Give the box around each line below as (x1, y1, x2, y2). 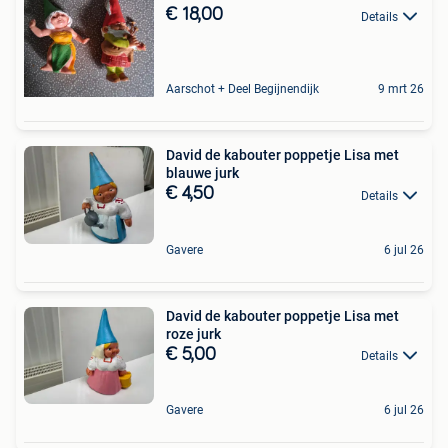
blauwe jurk (166, 165, 239, 182)
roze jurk (166, 325, 221, 342)
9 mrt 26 (378, 82, 424, 97)
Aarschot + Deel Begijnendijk (166, 82, 319, 97)
